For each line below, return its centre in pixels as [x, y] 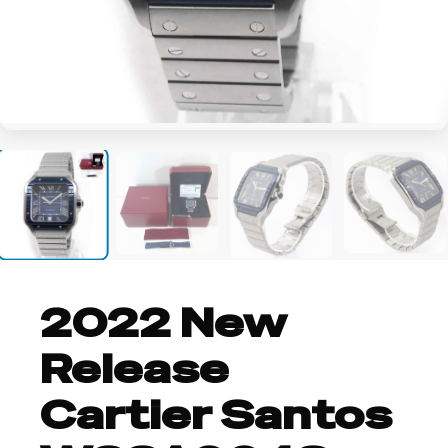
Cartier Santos [216, 414]
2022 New [162, 322]
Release [134, 368]
